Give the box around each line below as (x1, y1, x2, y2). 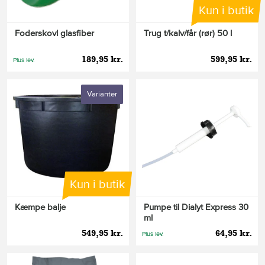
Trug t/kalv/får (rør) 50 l (144, 28, 232, 39)
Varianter (87, 89, 117, 99)
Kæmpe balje (15, 201, 66, 212)
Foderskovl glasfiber (15, 28, 94, 39)
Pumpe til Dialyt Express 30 (144, 201, 248, 212)
